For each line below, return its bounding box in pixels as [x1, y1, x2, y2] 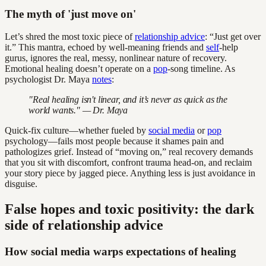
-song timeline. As [167, 64, 235, 74]
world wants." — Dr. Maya [28, 105, 128, 116]
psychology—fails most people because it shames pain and [5, 136, 224, 147]
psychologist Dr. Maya [5, 74, 92, 85]
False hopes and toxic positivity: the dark [5, 201, 254, 217]
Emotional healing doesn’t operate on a [5, 64, 153, 74]
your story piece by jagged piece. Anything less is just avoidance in [5, 168, 255, 179]
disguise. [5, 179, 37, 189]
